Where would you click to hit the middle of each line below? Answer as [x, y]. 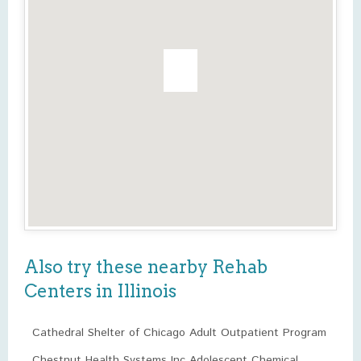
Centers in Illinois [100, 291]
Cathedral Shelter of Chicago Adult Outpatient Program [179, 333]
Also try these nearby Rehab [146, 267]
